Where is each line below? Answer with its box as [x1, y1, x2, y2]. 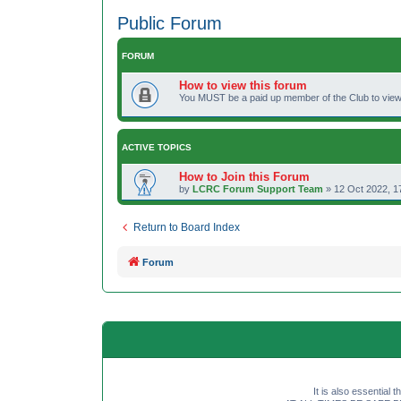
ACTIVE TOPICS [122, 142, 192, 153]
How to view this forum [179, 79, 307, 93]
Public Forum [117, 13, 222, 34]
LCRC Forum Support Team [192, 183, 323, 195]
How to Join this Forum [179, 170, 310, 184]
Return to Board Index [133, 221, 240, 235]
